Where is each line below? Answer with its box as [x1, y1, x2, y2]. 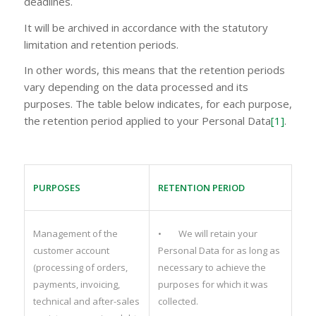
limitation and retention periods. [23, 37, 178, 51]
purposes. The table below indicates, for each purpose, [23, 97, 292, 111]
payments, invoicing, [32, 277, 120, 291]
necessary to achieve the [157, 260, 266, 274]
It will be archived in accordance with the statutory [23, 20, 268, 35]
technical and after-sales [32, 294, 140, 308]
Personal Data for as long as [157, 243, 280, 257]
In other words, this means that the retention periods [23, 63, 285, 78]
